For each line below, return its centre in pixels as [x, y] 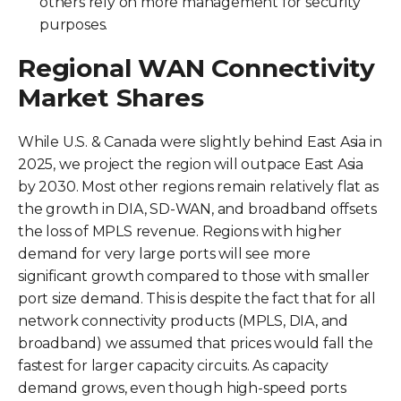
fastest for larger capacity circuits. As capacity [174, 365]
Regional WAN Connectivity [196, 68]
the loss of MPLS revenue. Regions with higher [180, 231]
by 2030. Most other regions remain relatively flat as [198, 186]
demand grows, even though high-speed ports [182, 388]
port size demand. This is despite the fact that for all [197, 298]
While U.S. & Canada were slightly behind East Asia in [200, 141]
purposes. [74, 24]
